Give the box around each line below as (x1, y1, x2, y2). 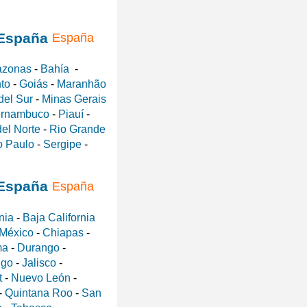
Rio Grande (49, 123, 106, 135)
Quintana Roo (5, 286, 73, 299)
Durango (17, 241, 60, 254)
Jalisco (22, 256, 56, 269)
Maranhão (57, 77, 106, 90)
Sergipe (43, 138, 82, 150)
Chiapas (42, 226, 84, 238)
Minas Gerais (42, 93, 106, 105)
